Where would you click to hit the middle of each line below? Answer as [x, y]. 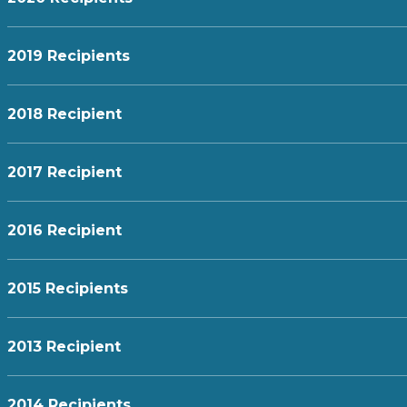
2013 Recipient [64, 347]
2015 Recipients [67, 289]
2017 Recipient [64, 173]
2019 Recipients [68, 56]
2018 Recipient [64, 114]
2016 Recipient [64, 231]
